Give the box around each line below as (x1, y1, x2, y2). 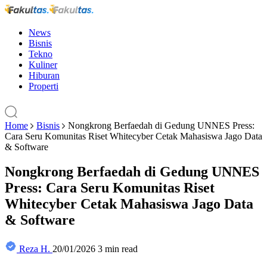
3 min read (98, 244, 138, 254)
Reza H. (19, 244, 50, 254)
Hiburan (29, 70, 60, 80)
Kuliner (29, 59, 57, 70)
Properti (29, 80, 58, 91)
